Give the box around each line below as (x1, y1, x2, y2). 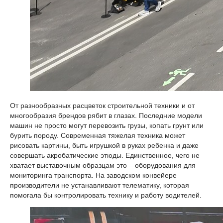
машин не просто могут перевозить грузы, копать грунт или (10, 121, 204, 129)
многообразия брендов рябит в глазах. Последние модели (10, 111, 202, 119)
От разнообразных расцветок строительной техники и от (10, 102, 195, 110)
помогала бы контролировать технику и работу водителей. (10, 191, 202, 199)
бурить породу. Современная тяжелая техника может (10, 131, 185, 139)
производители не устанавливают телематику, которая (10, 181, 189, 189)
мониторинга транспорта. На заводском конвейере (10, 171, 177, 179)
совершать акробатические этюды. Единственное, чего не (10, 151, 200, 159)
